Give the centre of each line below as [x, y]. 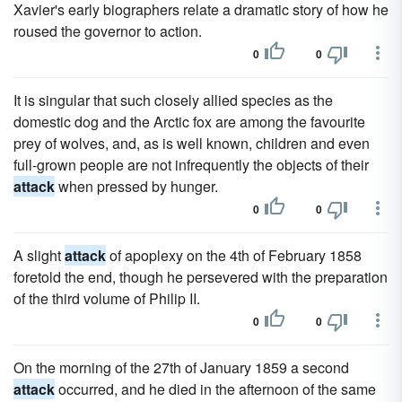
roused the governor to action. [108, 31]
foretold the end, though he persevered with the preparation [201, 277]
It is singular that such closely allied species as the [173, 100]
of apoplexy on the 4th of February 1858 [234, 255]
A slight [39, 255]
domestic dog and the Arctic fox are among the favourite [189, 122]
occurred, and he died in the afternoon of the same [215, 389]
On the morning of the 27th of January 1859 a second [181, 367]
